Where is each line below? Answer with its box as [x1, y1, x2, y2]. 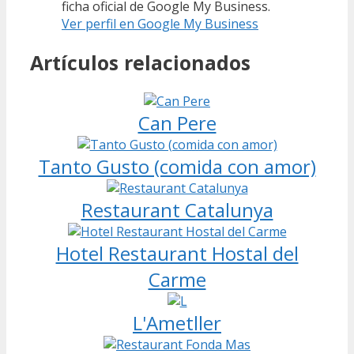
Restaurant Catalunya [81, 196, 273, 223]
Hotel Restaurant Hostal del [55, 239, 299, 266]
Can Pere [137, 109, 217, 136]
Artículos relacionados [30, 48, 250, 76]
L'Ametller [133, 309, 221, 336]
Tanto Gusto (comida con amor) [38, 153, 316, 179]
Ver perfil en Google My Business [62, 15, 258, 33]
